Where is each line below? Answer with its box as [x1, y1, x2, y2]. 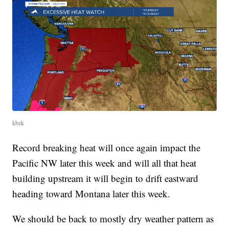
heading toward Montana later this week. [12, 187, 171, 200]
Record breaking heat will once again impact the [12, 141, 201, 154]
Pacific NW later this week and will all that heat [12, 156, 197, 170]
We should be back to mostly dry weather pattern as [12, 212, 214, 225]
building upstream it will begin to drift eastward [12, 172, 199, 185]
